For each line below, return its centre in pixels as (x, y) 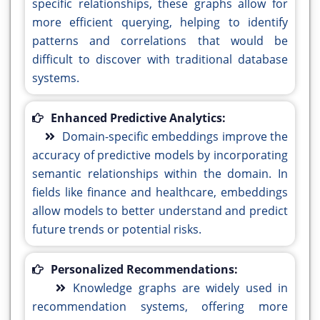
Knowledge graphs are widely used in (181, 288)
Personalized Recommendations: (144, 270)
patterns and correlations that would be (160, 41)
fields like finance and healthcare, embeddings (160, 192)
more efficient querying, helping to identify (160, 22)
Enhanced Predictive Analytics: (138, 118)
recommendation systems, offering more (160, 307)
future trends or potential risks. (117, 230)
